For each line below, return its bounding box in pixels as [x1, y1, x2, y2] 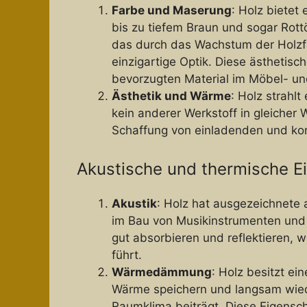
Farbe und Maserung [112, 3, 232, 18]
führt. [112, 247, 142, 262]
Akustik [112, 196, 157, 210]
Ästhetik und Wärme [112, 89, 231, 103]
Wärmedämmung [112, 265, 212, 279]
